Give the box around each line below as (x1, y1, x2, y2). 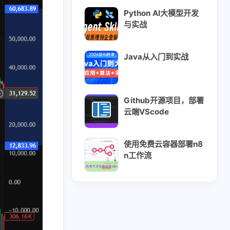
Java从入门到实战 (124, 51, 189, 62)
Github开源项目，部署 (124, 95, 204, 105)
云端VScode (124, 106, 169, 117)
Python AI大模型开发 (124, 8, 199, 18)
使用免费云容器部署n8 (124, 139, 203, 149)
